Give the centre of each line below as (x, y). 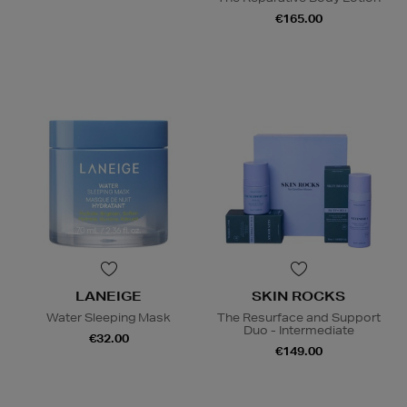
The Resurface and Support (298, 318)
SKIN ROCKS (298, 297)
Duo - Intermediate (298, 331)
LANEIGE (109, 297)
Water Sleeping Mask (109, 318)
